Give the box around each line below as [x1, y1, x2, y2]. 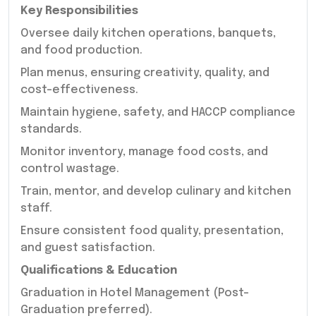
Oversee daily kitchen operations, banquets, [20, 27, 276, 39]
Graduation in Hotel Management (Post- [20, 286, 249, 299]
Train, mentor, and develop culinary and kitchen [20, 185, 291, 197]
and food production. [20, 44, 142, 56]
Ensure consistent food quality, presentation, [20, 224, 284, 237]
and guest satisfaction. [20, 241, 155, 254]
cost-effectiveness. [20, 83, 138, 96]
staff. [20, 202, 52, 214]
